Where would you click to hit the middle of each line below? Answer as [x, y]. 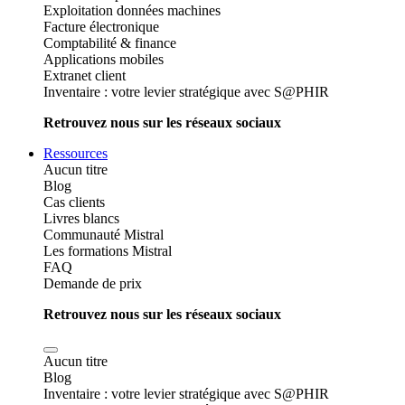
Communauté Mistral [104, 235]
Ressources [75, 153]
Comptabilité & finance [110, 43]
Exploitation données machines [132, 10]
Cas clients [74, 202]
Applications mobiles [104, 59]
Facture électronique [101, 27]
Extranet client [85, 75]
